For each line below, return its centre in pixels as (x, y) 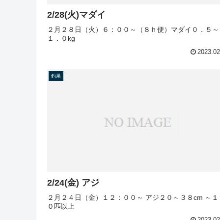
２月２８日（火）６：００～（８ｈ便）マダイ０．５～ (133, 30)
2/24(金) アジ (90, 182)
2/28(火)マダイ (76, 15)
